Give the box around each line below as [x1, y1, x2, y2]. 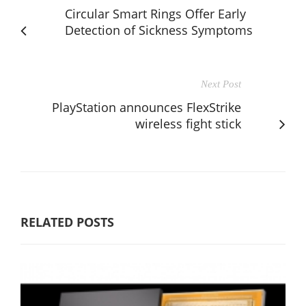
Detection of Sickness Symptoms [65, 21, 253, 38]
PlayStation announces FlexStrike [52, 98, 241, 115]
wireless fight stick [135, 115, 241, 132]
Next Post [201, 78, 241, 89]
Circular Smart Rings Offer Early [65, 5, 246, 22]
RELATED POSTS [20, 213, 114, 230]
